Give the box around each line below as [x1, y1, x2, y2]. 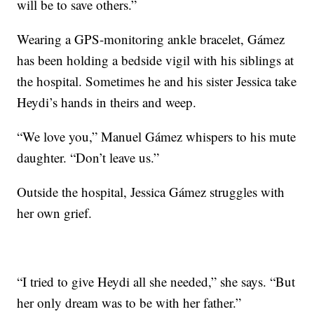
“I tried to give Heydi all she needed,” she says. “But [17, 273, 296, 290]
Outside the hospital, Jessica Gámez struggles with [17, 183, 285, 200]
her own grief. [17, 204, 93, 221]
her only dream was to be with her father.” [17, 294, 242, 311]
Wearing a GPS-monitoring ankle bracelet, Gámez [17, 30, 285, 48]
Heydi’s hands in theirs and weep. [17, 93, 197, 111]
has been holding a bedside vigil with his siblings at [17, 51, 294, 69]
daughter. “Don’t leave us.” [17, 149, 160, 166]
